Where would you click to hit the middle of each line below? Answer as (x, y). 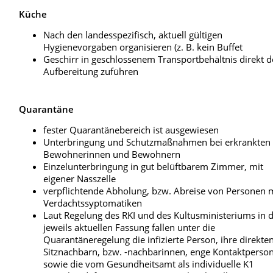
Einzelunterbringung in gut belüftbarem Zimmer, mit (154, 167)
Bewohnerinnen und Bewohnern (112, 154)
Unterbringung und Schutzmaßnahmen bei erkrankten (157, 142)
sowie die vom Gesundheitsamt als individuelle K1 (149, 264)
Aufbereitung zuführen (91, 72)
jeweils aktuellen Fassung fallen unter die (129, 228)
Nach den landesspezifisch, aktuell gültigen (133, 35)
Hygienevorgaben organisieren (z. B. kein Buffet (143, 47)
